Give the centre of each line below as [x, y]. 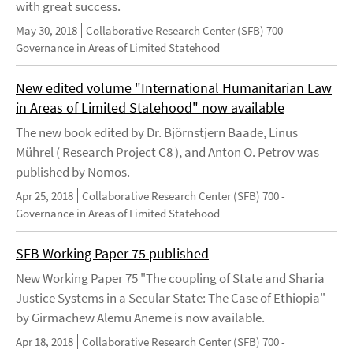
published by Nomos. [73, 172]
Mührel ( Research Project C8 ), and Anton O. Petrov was [167, 152]
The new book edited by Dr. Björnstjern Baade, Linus [157, 133]
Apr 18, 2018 [45, 342]
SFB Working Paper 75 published [112, 254]
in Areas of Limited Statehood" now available [150, 108]
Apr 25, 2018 [45, 196]
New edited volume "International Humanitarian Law [174, 88]
